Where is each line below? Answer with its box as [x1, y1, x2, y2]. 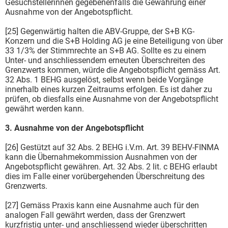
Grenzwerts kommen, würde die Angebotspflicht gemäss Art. [5, 65, 220, 75]
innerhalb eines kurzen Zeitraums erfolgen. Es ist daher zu [5, 84, 212, 94]
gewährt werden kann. [5, 103, 84, 113]
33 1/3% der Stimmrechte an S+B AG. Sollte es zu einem [5, 45, 206, 55]
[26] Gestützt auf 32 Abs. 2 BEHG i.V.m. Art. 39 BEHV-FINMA [5, 142, 219, 152]
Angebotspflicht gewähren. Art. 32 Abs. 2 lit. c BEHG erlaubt [5, 161, 217, 172]
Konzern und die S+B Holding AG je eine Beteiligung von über [5, 36, 223, 46]
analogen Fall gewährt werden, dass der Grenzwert [5, 210, 185, 220]
